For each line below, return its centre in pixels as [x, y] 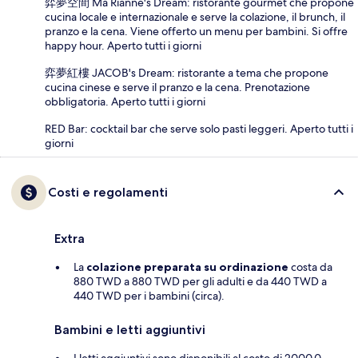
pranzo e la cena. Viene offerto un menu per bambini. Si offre [196, 31]
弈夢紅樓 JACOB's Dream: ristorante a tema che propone [187, 72]
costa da [310, 267]
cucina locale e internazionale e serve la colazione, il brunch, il [195, 16]
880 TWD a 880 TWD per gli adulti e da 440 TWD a [200, 281]
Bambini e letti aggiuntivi [130, 329]
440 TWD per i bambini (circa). [149, 295]
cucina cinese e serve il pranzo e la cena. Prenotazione [177, 87]
